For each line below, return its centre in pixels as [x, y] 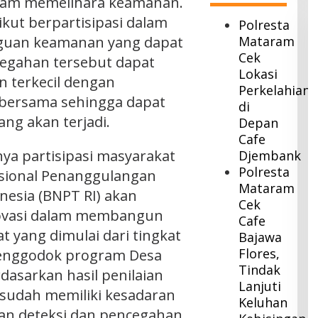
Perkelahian [275, 91]
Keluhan [263, 303]
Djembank [270, 156]
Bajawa [261, 237]
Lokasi [258, 74]
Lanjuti [260, 286]
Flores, [259, 254]
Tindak [260, 270]
